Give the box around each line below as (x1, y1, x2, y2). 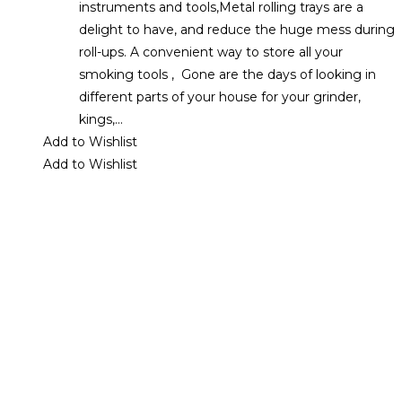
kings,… (79, 110, 123, 127)
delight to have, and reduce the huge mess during (79, 21, 395, 38)
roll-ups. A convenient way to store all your (79, 43, 343, 60)
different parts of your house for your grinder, (79, 88, 361, 105)
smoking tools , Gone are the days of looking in (79, 66, 376, 83)
